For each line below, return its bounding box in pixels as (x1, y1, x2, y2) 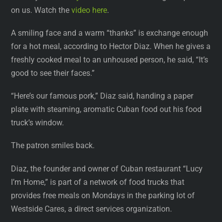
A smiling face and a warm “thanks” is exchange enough (11, 28, 209, 38)
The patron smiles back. (11, 141, 95, 151)
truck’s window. (11, 118, 64, 128)
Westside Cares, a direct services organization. (11, 204, 172, 214)
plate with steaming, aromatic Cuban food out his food (11, 105, 202, 114)
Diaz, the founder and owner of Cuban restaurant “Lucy (11, 164, 203, 173)
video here (71, 5, 108, 15)
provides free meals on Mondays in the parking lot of (11, 190, 195, 200)
